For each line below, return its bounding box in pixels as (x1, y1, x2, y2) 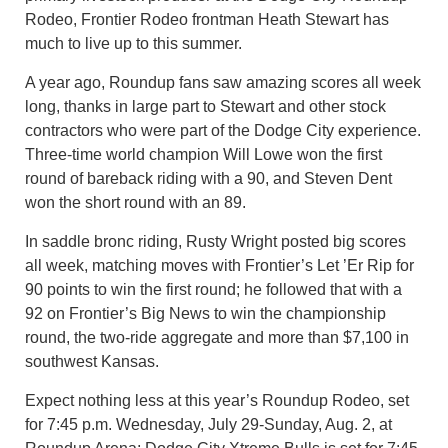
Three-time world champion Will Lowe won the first (25, 145, 382, 163)
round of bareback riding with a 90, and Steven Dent (25, 169, 392, 187)
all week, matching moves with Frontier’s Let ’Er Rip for (25, 256, 414, 274)
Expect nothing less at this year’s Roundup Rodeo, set (25, 391, 409, 409)
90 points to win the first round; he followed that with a (25, 280, 402, 298)
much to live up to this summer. (25, 34, 242, 52)
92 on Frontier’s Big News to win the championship (25, 304, 386, 322)
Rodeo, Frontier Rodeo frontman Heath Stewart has (25, 10, 389, 28)
